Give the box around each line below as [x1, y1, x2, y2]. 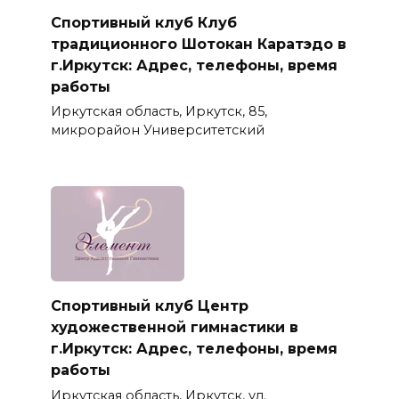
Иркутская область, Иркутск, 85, [50, 103, 267, 120]
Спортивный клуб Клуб [50, 13, 237, 31]
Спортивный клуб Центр [50, 297, 248, 314]
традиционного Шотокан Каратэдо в [50, 35, 346, 53]
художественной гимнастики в [50, 319, 298, 336]
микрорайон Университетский [50, 122, 265, 139]
